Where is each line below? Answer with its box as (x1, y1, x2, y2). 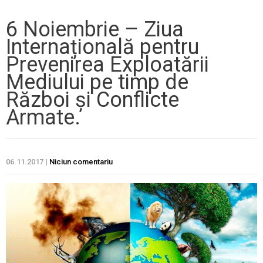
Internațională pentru (6, 35, 199, 60)
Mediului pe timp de (6, 70, 188, 95)
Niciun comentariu (49, 157, 113, 167)
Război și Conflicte (6, 87, 179, 113)
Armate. (6, 105, 80, 130)
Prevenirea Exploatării (6, 52, 209, 77)
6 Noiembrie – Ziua (6, 17, 184, 42)
